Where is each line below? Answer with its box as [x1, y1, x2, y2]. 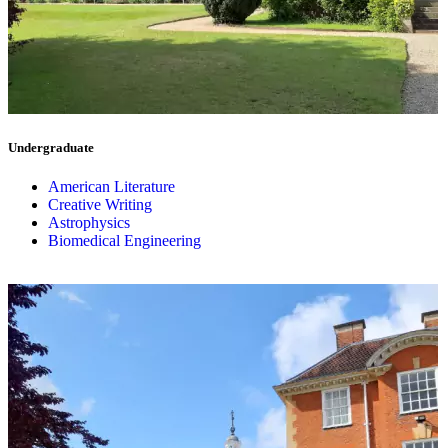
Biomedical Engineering [48, 231, 201, 249]
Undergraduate [8, 139, 94, 155]
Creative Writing [48, 195, 152, 213]
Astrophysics [48, 213, 130, 231]
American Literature [48, 177, 175, 195]
